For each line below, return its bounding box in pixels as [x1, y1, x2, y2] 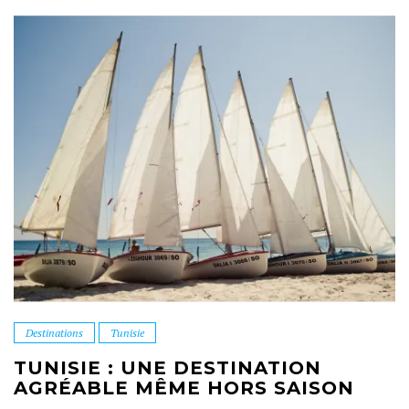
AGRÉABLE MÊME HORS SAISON [14, 376, 354, 399]
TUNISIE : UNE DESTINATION [14, 356, 321, 379]
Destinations [26, 325, 84, 340]
